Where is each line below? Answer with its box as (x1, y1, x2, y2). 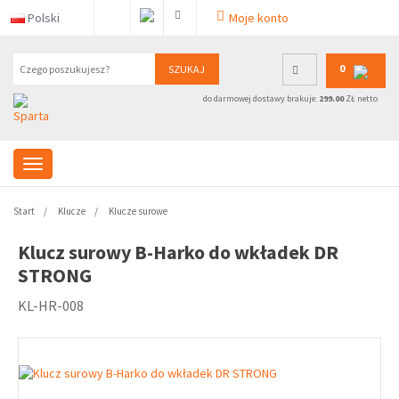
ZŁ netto (343, 93, 378, 104)
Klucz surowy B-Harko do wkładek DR (18, 240, 338, 265)
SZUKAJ (168, 62, 205, 76)
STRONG (18, 263, 92, 288)
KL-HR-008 (18, 297, 84, 314)
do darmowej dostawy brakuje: (202, 93, 319, 104)
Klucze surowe (109, 205, 167, 217)
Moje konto (229, 10, 289, 26)
